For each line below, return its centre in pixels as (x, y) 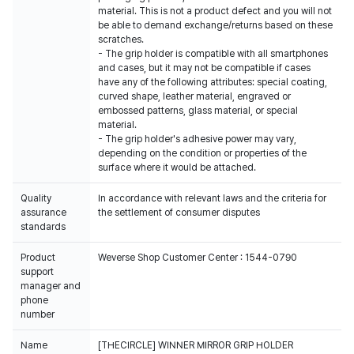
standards (43, 227)
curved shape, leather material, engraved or (194, 96)
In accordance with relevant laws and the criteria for (212, 198)
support (37, 272)
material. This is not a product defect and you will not (215, 11)
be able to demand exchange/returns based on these (215, 25)
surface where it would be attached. (177, 168)
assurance (43, 213)
